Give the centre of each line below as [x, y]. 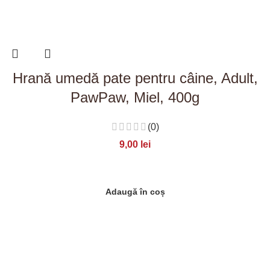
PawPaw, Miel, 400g [135, 97]
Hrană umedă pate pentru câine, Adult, [135, 78]
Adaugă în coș [135, 191]
